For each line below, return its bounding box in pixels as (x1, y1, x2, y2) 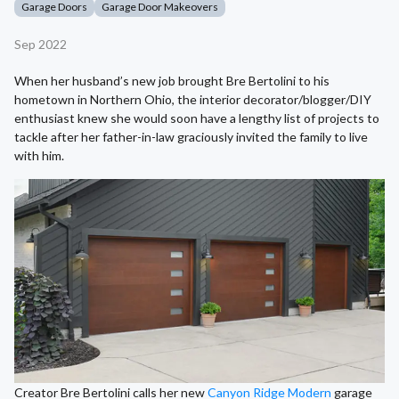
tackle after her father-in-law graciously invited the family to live (14, 129, 368, 145)
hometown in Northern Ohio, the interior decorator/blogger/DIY (14, 92, 371, 108)
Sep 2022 (14, 37, 67, 53)
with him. (14, 148, 64, 164)
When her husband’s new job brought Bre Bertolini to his (14, 73, 330, 89)
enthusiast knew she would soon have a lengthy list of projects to (14, 110, 379, 126)
